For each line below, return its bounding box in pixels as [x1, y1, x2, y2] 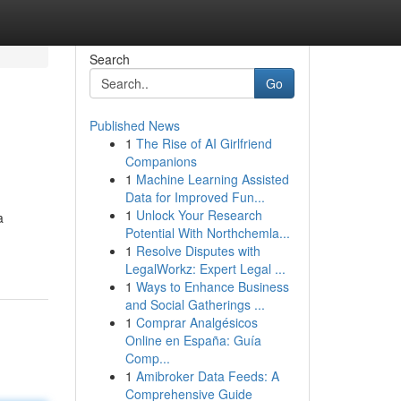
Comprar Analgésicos [135, 313, 258, 331]
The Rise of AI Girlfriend [135, 134, 272, 152]
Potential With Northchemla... [124, 224, 290, 242]
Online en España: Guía [124, 331, 261, 349]
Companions [124, 152, 197, 170]
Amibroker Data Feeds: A [135, 367, 279, 385]
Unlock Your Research [135, 206, 262, 224]
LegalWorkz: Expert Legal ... [124, 260, 286, 277]
